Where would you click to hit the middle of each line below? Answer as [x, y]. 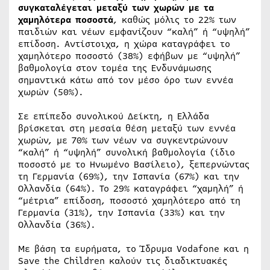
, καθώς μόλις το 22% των [175, 20]
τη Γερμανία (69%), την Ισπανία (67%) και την [129, 176]
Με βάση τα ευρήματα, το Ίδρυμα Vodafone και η [133, 249]
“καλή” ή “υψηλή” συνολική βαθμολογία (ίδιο [127, 152]
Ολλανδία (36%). [57, 224]
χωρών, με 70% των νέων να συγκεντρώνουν [123, 140]
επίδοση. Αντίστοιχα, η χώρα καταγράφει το [124, 44]
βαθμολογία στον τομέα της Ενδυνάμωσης [115, 68]
